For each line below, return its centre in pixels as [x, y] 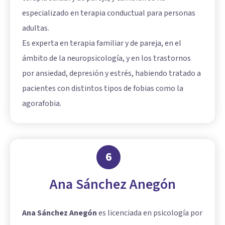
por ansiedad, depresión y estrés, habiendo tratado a [111, 73]
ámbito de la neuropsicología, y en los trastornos [106, 58]
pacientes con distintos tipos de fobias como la [103, 88]
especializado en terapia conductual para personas [109, 13]
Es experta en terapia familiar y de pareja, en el [102, 43]
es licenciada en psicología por [150, 213]
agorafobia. [42, 103]
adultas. [36, 28]
